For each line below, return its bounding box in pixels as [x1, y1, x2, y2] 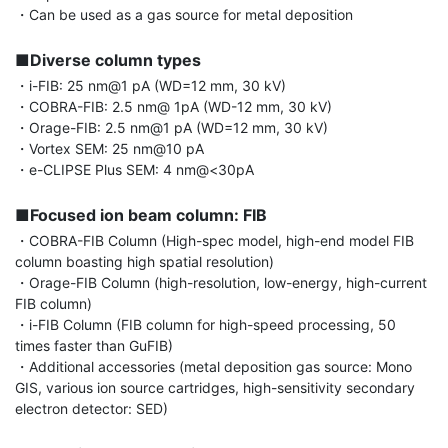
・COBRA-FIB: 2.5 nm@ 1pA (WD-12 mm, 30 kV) [15, 98, 332, 116]
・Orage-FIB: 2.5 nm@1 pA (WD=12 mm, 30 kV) [15, 119, 328, 137]
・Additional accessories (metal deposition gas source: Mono [15, 358, 412, 376]
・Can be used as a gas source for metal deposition [15, 6, 353, 24]
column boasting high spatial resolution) [15, 253, 274, 271]
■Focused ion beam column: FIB [15, 205, 267, 226]
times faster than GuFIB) [15, 337, 173, 355]
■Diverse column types [15, 50, 201, 71]
